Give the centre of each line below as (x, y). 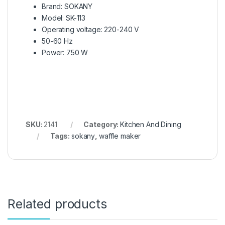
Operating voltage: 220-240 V (91, 30)
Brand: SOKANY (67, 7)
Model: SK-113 (64, 18)
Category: (102, 125)
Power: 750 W (65, 53)
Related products (57, 204)
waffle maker (120, 136)
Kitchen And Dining (151, 125)
